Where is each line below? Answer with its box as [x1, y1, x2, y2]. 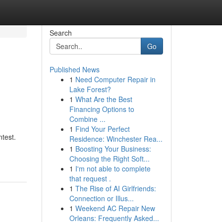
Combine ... [69, 114, 106, 124]
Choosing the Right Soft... [69, 154, 150, 164]
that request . [69, 173, 111, 183]
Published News [49, 64, 100, 74]
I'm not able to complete [75, 164, 151, 173]
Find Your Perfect [75, 124, 130, 134]
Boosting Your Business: [75, 144, 151, 154]
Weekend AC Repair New [75, 203, 155, 213]
